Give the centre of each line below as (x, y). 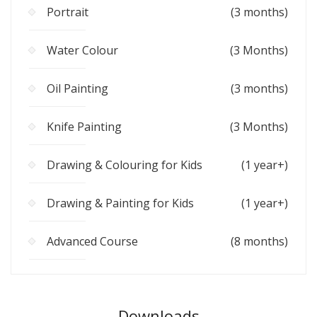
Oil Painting (77, 89)
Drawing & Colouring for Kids (125, 165)
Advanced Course (92, 242)
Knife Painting (84, 127)
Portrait (68, 12)
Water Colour (82, 51)
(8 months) (259, 242)
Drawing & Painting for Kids (120, 203)
